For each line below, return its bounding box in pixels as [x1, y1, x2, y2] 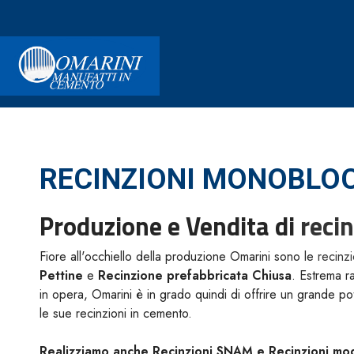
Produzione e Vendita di [40, 207, 300, 245]
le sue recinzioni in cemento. [40, 304, 192, 322]
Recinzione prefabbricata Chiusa [98, 266, 292, 284]
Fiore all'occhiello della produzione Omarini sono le [40, 247, 318, 265]
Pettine [40, 266, 83, 284]
